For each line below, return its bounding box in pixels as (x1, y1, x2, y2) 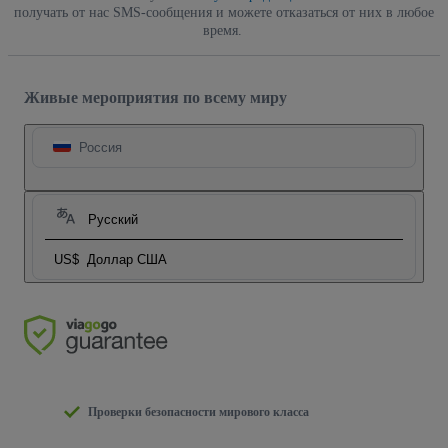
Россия (79, 140, 122, 156)
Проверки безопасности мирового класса (88, 405, 309, 420)
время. (202, 23, 242, 39)
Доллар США (87, 252, 167, 268)
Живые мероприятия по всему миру (24, 89, 287, 107)
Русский (88, 212, 138, 228)
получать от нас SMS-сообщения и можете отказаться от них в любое (14, 5, 434, 21)
